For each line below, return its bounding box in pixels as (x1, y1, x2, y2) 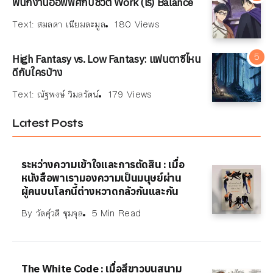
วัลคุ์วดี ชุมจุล (35, 206, 83, 220)
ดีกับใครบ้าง (12, 65, 62, 80)
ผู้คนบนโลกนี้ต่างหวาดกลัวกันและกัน (21, 183, 179, 198)
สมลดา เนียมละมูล (37, 17, 106, 31)
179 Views (108, 88, 152, 102)
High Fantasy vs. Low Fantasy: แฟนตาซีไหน (12, 52, 201, 66)
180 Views (115, 17, 160, 31)
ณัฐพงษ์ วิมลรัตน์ (37, 88, 99, 102)
